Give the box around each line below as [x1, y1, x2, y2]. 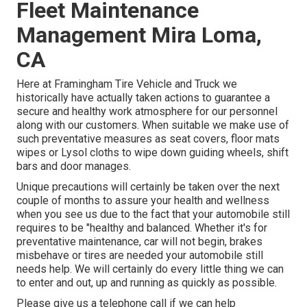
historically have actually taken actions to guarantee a [16, 91, 270, 105]
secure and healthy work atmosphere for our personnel [16, 105, 278, 119]
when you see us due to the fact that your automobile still [16, 208, 290, 221]
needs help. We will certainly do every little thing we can [16, 262, 284, 276]
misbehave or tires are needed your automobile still [16, 249, 263, 262]
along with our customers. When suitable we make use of [16, 119, 289, 132]
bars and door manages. [16, 160, 131, 173]
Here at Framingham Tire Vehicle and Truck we [16, 77, 237, 91]
